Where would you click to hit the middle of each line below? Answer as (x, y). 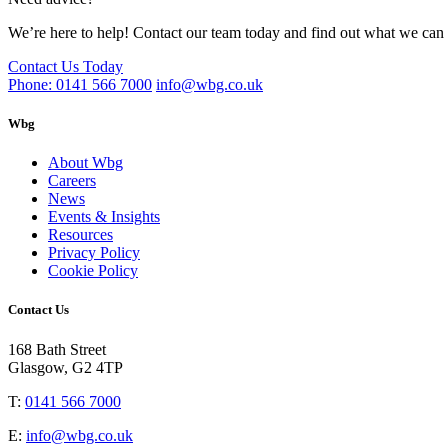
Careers (72, 181)
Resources (80, 235)
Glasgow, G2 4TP (65, 367)
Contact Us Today (65, 66)
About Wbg (85, 163)
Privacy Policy (94, 253)
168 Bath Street (57, 349)
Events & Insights (104, 217)
